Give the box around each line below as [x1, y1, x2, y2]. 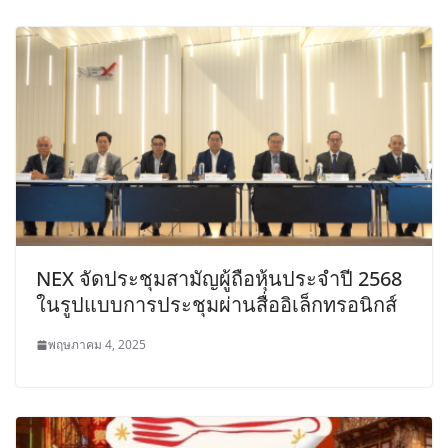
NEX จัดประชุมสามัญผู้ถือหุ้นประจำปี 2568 [36, 265, 402, 293]
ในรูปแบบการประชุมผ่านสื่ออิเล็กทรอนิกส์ [36, 291, 397, 319]
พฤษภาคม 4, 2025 [48, 336, 146, 354]
